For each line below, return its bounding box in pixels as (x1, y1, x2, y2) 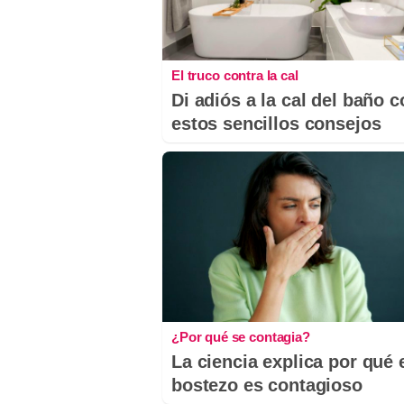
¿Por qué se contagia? (171, 328, 310, 344)
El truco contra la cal (171, 67, 298, 83)
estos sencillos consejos (171, 113, 381, 133)
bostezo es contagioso (171, 374, 363, 395)
